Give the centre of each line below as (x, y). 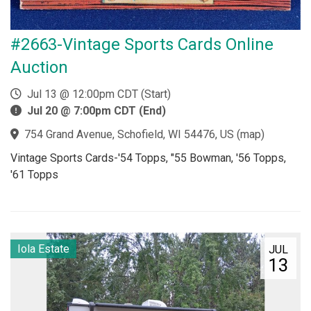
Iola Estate (43, 249)
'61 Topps (34, 175)
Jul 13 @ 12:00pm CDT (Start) (96, 94)
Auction (39, 67)
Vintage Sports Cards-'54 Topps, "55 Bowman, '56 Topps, (148, 158)
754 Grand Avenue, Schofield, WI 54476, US (129, 134)
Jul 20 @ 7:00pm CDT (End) (96, 111)
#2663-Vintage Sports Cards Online (142, 44)
